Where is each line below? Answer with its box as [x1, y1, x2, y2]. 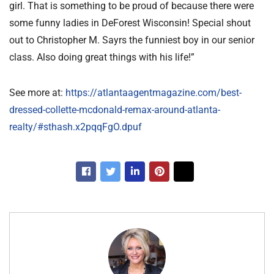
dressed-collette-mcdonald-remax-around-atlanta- [9, 104, 220, 116]
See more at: [9, 87, 65, 98]
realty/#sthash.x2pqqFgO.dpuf [9, 121, 142, 133]
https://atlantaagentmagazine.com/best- [65, 87, 242, 98]
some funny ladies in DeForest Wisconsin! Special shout [9, 17, 251, 29]
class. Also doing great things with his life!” [9, 51, 194, 63]
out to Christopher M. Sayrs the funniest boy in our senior [9, 34, 254, 46]
